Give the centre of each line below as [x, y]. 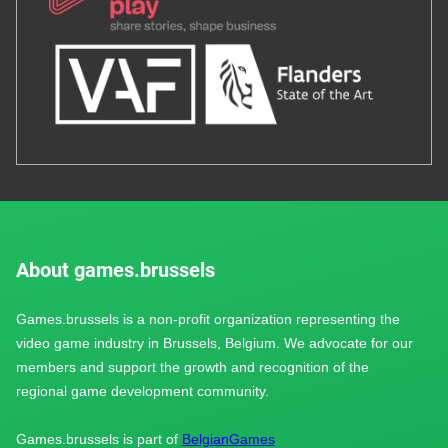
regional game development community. [142, 390]
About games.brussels [115, 269]
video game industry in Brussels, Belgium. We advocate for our [214, 342]
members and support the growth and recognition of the [192, 366]
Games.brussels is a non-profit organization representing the [207, 318]
